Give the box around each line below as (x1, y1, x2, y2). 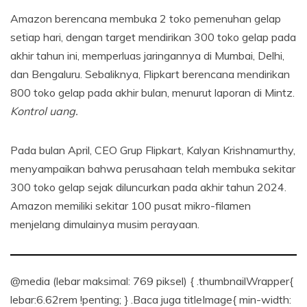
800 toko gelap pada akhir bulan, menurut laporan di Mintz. (10, 86, 295, 100)
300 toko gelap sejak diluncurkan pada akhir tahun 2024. (10, 180, 286, 195)
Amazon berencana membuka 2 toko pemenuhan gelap (10, 12, 281, 26)
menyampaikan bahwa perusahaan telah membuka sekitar (10, 162, 295, 176)
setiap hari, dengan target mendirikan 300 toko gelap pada (10, 30, 296, 45)
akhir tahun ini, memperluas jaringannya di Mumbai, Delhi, (10, 49, 284, 63)
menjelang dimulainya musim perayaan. (10, 217, 199, 232)
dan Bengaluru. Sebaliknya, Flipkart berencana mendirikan (10, 67, 290, 82)
